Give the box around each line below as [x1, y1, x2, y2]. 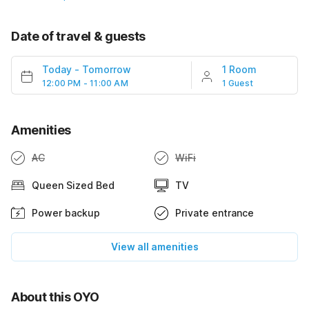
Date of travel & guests [11, 29, 146, 43]
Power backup [32, 207, 100, 219]
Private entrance [175, 207, 254, 219]
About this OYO [11, 290, 100, 304]
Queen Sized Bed [32, 179, 114, 191]
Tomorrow [82, 63, 131, 75]
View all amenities [110, 241, 199, 252]
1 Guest [221, 78, 254, 88]
